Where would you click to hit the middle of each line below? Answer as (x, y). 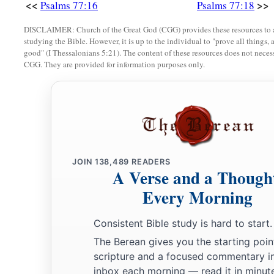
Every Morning (198, 198)
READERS (150, 162)
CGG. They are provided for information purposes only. (114, 65)
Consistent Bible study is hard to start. (183, 224)
